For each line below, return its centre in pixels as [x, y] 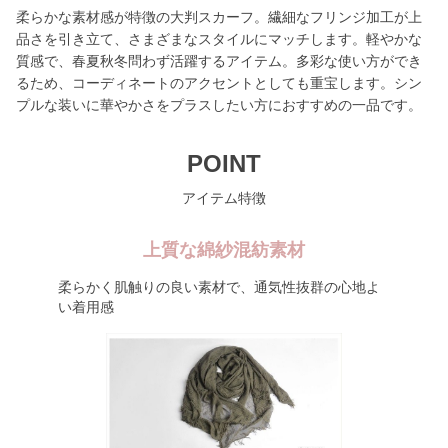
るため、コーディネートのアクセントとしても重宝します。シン [219, 83]
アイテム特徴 [224, 198]
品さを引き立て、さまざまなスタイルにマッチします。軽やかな [219, 39]
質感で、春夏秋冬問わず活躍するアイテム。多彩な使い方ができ [219, 61]
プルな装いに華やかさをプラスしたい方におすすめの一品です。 [219, 105]
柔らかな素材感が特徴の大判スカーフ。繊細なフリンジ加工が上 [219, 17]
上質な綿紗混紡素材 [224, 250]
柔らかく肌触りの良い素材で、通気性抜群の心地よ [218, 287]
